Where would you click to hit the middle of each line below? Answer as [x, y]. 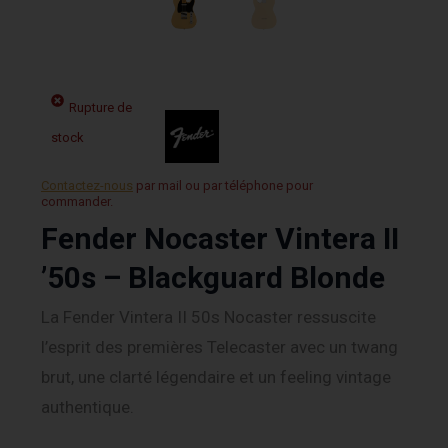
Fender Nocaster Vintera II [220, 239]
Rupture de [100, 107]
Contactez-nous [87, 185]
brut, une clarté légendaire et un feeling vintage [216, 377]
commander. [77, 201]
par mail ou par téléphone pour [224, 185]
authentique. [87, 407]
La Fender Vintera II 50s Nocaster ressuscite [208, 317]
